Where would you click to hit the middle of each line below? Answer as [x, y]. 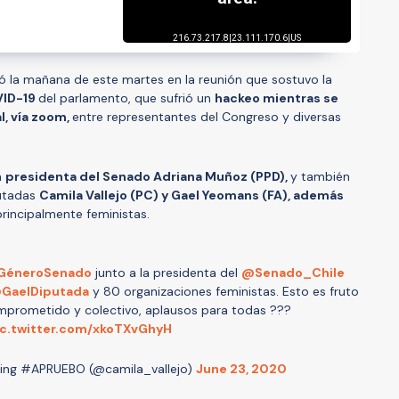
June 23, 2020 [241, 368]
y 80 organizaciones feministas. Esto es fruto [224, 291]
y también [320, 176]
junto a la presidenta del [166, 272]
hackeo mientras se [277, 98]
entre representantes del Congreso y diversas [207, 116]
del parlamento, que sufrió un [126, 98]
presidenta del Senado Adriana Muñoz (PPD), [148, 176]
